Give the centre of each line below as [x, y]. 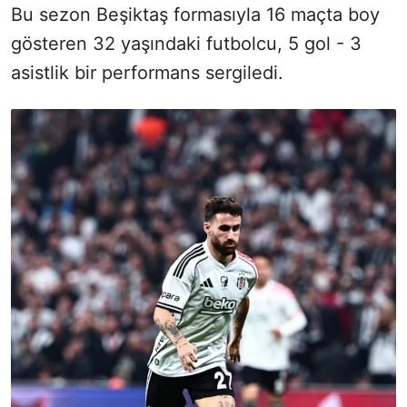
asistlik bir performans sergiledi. [147, 72]
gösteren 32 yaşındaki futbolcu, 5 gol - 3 [186, 43]
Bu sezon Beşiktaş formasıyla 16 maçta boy [195, 14]
